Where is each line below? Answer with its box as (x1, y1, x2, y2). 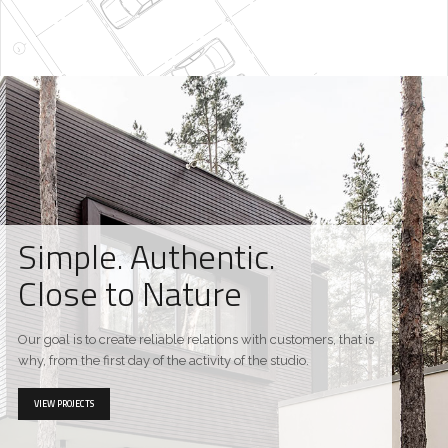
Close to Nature (18, 267, 242, 319)
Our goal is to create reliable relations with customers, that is (18, 332, 374, 347)
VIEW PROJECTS (34, 397, 94, 410)
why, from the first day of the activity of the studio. (18, 353, 309, 368)
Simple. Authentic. (18, 230, 275, 282)
